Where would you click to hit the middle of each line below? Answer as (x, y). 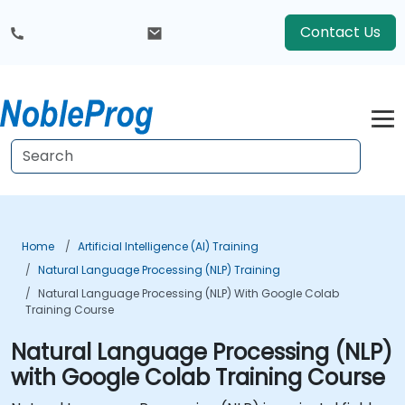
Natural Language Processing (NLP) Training (159, 270)
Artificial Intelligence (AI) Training (168, 246)
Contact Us (340, 32)
